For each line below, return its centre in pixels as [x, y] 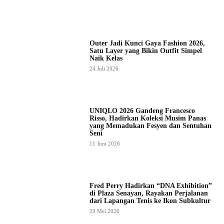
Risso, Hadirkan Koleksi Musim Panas [147, 118]
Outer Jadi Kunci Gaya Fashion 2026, [147, 43]
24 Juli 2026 [104, 68]
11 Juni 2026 [104, 144]
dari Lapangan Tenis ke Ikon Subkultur [150, 201]
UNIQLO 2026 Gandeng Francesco [142, 111]
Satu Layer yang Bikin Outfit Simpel [145, 50]
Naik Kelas [106, 58]
